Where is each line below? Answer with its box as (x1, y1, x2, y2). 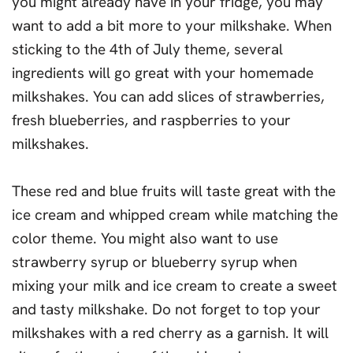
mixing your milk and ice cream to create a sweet (12, 276, 337, 295)
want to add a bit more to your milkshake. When (12, 16, 332, 35)
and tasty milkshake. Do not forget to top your (12, 299, 321, 319)
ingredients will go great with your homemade (12, 63, 314, 83)
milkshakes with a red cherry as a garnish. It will (12, 323, 329, 343)
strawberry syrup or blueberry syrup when (12, 252, 297, 272)
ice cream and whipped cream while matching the (12, 205, 338, 225)
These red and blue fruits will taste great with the (12, 181, 336, 201)
